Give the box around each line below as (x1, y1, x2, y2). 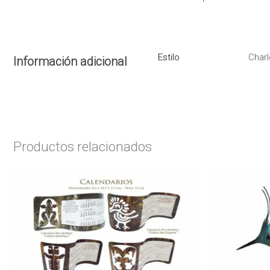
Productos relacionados (13, 138, 152, 154)
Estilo (158, 51, 180, 63)
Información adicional (13, 54, 127, 69)
